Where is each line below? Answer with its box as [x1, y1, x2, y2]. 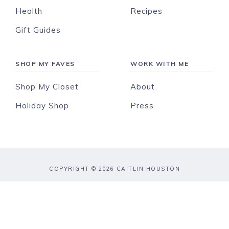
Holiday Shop [15, 101, 69, 110]
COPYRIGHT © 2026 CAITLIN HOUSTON [49, 165, 180, 172]
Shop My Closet [15, 82, 79, 91]
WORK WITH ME [130, 60, 189, 67]
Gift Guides [15, 25, 61, 35]
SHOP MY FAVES [15, 60, 75, 67]
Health [15, 6, 42, 16]
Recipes [130, 6, 163, 16]
